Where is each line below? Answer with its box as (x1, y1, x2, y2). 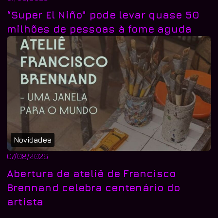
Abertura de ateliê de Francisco (7, 167, 176, 179)
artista (7, 195, 44, 207)
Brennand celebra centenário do (7, 181, 181, 193)
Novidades (14, 135, 52, 144)
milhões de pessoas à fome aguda (7, 22, 192, 35)
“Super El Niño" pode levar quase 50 (7, 8, 200, 20)
